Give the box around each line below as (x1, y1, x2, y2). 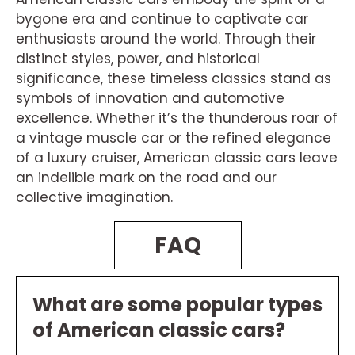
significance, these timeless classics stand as (16, 68, 331, 88)
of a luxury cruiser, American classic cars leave (16, 147, 338, 167)
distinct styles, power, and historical (16, 48, 260, 68)
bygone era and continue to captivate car (16, 9, 308, 29)
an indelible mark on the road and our (16, 167, 277, 187)
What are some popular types (32, 291, 323, 318)
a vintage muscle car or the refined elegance (16, 128, 331, 147)
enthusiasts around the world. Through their (16, 29, 316, 48)
